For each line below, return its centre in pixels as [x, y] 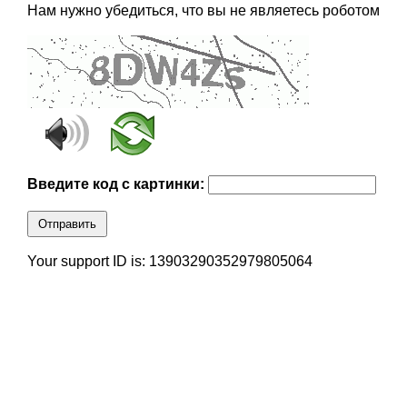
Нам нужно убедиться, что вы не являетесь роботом [203, 11]
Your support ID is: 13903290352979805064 [169, 262]
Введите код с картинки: [117, 184]
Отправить [67, 224]
